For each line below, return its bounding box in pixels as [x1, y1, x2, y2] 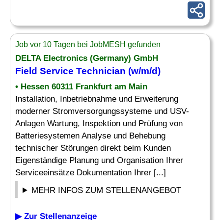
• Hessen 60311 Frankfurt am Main [15, 82, 147, 91]
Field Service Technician [15, 66, 126, 76]
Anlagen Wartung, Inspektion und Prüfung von [15, 119, 183, 128]
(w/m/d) [126, 66, 161, 76]
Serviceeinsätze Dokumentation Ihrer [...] [15, 168, 166, 177]
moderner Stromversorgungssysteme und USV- [15, 107, 189, 116]
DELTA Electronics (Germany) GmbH [15, 54, 158, 63]
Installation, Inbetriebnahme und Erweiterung [15, 94, 178, 104]
